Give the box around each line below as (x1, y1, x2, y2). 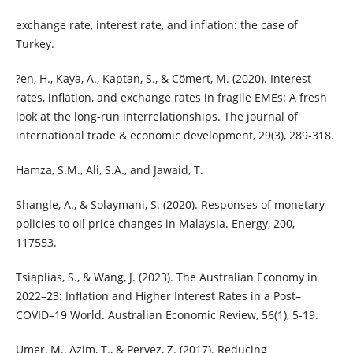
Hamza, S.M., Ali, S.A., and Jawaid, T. (15, 162, 203, 177)
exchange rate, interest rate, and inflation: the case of (15, 17, 298, 32)
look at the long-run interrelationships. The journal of (15, 108, 298, 124)
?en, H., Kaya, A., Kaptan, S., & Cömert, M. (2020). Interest (15, 70, 311, 86)
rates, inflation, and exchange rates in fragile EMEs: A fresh (15, 89, 327, 105)
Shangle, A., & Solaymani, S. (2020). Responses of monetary (15, 196, 325, 212)
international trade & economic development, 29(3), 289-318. (15, 127, 334, 143)
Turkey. (15, 35, 54, 51)
